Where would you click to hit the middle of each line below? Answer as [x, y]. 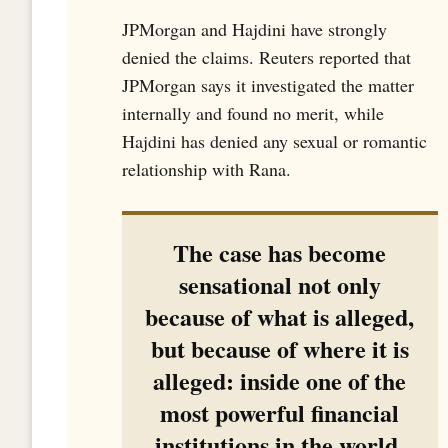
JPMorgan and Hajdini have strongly [254, 28]
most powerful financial [280, 412]
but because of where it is [279, 348]
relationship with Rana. [206, 168]
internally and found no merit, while [253, 112]
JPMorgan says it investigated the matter [268, 84]
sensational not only [279, 284]
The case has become [280, 252]
